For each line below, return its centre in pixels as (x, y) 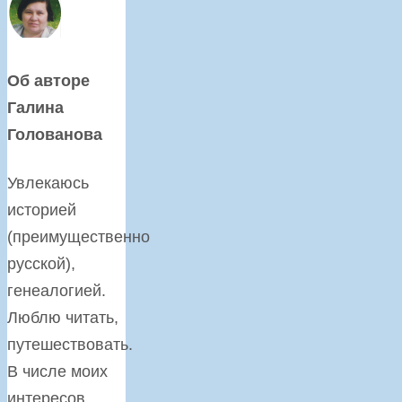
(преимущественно (79, 236)
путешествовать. (70, 344)
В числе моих (57, 371)
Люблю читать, (63, 317)
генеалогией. (57, 290)
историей (42, 210)
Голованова (55, 134)
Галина (35, 107)
